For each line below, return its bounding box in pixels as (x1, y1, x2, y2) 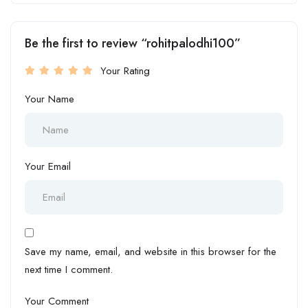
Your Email (25, 159, 71, 175)
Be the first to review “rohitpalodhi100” (25, 34, 241, 53)
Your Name (25, 91, 74, 107)
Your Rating (100, 63, 150, 79)
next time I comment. (25, 262, 113, 278)
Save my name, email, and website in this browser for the (25, 244, 276, 260)
